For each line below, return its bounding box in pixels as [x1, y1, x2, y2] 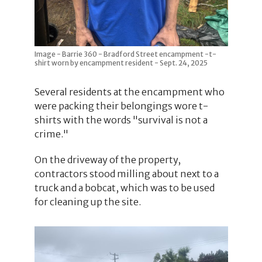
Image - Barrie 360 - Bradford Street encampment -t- [34, 49, 216, 58]
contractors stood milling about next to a [34, 167, 219, 180]
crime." [34, 127, 68, 140]
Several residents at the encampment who [34, 85, 225, 98]
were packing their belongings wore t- [34, 99, 208, 112]
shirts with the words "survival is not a [34, 113, 208, 126]
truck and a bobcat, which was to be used [34, 181, 215, 194]
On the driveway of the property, [34, 153, 181, 166]
